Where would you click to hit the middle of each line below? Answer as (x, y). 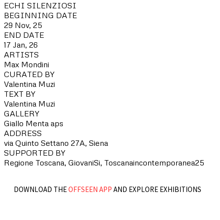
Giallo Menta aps (34, 123)
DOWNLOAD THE (41, 189)
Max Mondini (27, 64)
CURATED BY (29, 74)
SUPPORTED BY (35, 152)
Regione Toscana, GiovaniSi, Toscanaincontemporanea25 (104, 162)
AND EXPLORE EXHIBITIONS (157, 189)
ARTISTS (21, 54)
